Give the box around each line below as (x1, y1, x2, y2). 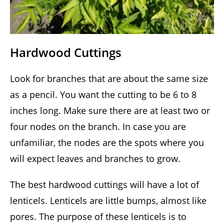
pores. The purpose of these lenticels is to (10, 210, 186, 223)
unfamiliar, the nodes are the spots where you (10, 136, 204, 149)
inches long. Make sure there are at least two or (10, 104, 210, 117)
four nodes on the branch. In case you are (10, 120, 186, 133)
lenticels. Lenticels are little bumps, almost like (10, 194, 206, 207)
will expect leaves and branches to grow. (10, 152, 180, 165)
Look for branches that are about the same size (10, 72, 208, 85)
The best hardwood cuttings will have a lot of (10, 178, 199, 191)
